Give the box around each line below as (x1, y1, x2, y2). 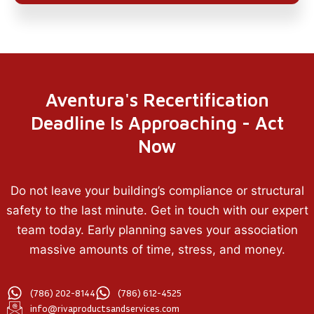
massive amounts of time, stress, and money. (29, 242, 285, 257)
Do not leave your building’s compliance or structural (10, 183, 304, 198)
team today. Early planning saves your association (16, 222, 298, 237)
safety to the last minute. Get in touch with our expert (6, 203, 308, 217)
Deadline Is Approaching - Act (30, 111, 284, 133)
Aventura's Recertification (45, 88, 269, 110)
